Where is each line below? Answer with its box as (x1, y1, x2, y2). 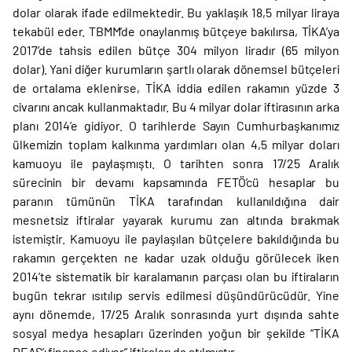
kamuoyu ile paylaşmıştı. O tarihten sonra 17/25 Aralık (13, 156, 339, 170)
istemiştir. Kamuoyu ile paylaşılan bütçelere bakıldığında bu (13, 231, 339, 246)
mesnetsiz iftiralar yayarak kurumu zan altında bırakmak (13, 212, 339, 227)
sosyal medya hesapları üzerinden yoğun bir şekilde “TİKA (13, 325, 339, 340)
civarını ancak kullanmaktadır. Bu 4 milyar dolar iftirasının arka (13, 99, 339, 114)
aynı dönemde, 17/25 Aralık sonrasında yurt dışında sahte (13, 306, 339, 321)
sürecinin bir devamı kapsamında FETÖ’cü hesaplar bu (13, 174, 339, 189)
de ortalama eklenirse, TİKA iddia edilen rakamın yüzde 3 (13, 80, 339, 95)
